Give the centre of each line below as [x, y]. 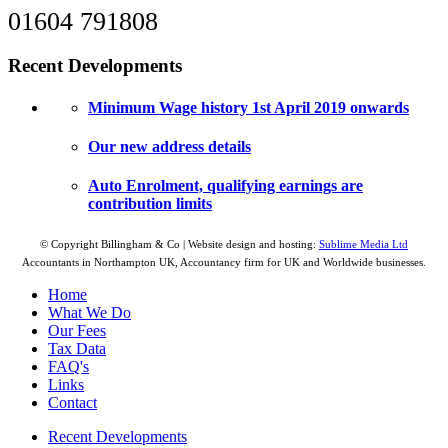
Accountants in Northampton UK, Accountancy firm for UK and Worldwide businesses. [224, 263]
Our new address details [169, 146]
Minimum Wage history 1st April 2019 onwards [248, 107]
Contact [72, 403]
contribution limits [150, 204]
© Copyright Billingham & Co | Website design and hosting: [179, 245]
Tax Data [77, 349]
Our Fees [77, 331]
